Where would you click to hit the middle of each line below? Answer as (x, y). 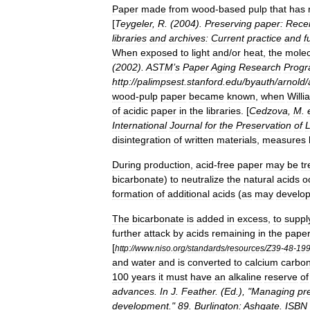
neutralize (203, 179)
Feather (198, 291)
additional (189, 194)
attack (157, 233)
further (127, 233)
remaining (234, 233)
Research (260, 67)
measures (284, 140)
